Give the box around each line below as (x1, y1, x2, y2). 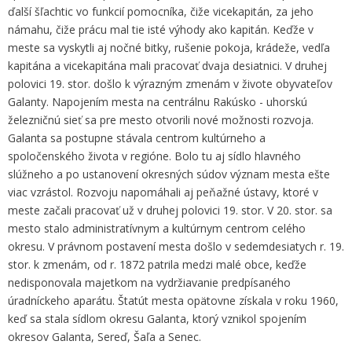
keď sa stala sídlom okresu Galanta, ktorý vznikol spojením (8, 311, 306, 326)
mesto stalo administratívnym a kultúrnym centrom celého (8, 221, 306, 236)
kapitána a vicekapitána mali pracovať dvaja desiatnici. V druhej (8, 58, 327, 73)
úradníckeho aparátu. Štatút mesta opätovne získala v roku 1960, (8, 293, 339, 308)
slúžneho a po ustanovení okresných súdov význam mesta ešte (8, 167, 330, 181)
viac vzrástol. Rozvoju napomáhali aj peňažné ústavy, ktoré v (8, 185, 318, 200)
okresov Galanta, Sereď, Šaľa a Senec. (8, 329, 201, 344)
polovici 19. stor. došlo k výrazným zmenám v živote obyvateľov (8, 76, 332, 91)
